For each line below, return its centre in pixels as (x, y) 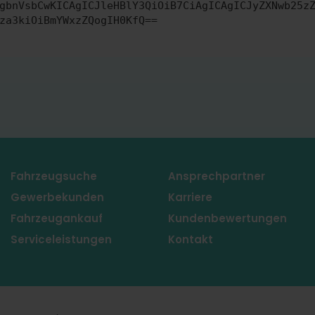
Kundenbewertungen (227, 218)
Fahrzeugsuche (54, 176)
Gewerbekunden (57, 197)
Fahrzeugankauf (57, 218)
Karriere (190, 197)
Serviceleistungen (61, 239)
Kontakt (191, 239)
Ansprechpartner (217, 176)
